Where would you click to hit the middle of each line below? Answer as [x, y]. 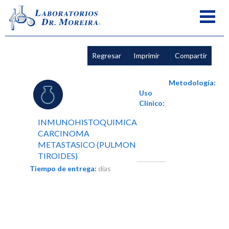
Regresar [107, 56]
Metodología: [192, 83]
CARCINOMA [64, 133]
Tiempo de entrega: [63, 169]
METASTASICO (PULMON [87, 145]
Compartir [191, 56]
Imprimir [146, 56]
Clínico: [152, 103]
